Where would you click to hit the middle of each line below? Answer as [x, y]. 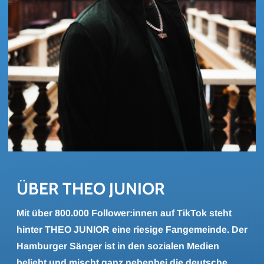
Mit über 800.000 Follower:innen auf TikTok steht [124, 213]
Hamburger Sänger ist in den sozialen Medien [118, 246]
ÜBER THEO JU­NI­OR [91, 189]
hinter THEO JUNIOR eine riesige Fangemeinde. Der [132, 230]
